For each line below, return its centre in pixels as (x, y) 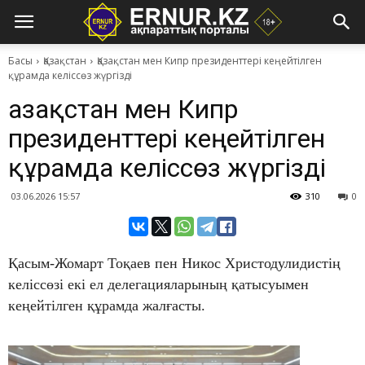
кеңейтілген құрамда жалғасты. (107, 306)
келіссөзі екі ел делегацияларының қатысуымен (158, 285)
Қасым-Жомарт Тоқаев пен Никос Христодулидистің (174, 264)
